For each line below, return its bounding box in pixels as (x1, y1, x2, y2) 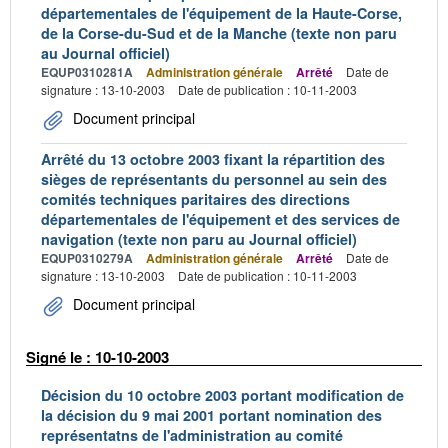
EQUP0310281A (41, 62, 133, 81)
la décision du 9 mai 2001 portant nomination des (41, 405, 382, 425)
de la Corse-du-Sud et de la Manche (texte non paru (41, 22, 397, 43)
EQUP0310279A (41, 248, 133, 267)
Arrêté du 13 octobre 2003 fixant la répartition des (41, 148, 385, 169)
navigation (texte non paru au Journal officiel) (41, 228, 357, 249)
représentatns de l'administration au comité (41, 425, 343, 445)
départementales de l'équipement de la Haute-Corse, (41, 2, 402, 23)
